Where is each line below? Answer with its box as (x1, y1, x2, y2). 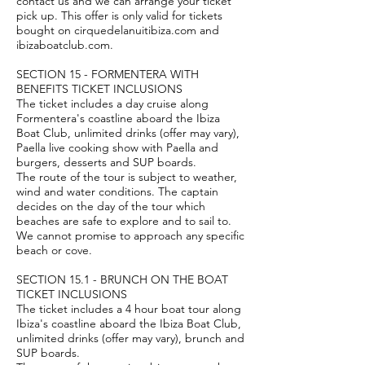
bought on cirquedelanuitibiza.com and (16, 23, 219, 37)
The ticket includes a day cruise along (16, 96, 209, 111)
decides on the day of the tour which (16, 199, 205, 213)
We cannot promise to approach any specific (16, 228, 244, 243)
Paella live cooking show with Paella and (16, 140, 218, 155)
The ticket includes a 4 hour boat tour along (16, 301, 241, 316)
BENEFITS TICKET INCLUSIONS (16, 81, 182, 96)
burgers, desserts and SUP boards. (16, 155, 196, 169)
